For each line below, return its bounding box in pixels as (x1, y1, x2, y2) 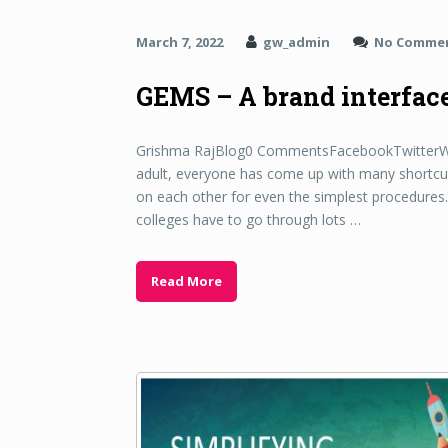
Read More (151, 272, 222, 291)
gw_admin (263, 33, 330, 52)
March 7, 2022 (136, 33, 223, 52)
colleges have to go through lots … (136, 210, 361, 230)
